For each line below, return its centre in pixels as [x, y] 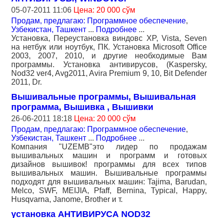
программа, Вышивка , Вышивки [82, 107]
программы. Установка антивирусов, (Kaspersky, [109, 65]
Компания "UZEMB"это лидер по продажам [109, 147]
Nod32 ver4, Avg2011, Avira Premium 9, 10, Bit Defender [109, 73]
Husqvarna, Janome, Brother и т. [67, 200]
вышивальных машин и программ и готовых [109, 156]
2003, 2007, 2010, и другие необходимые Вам [109, 56]
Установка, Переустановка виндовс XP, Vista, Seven [109, 38]
